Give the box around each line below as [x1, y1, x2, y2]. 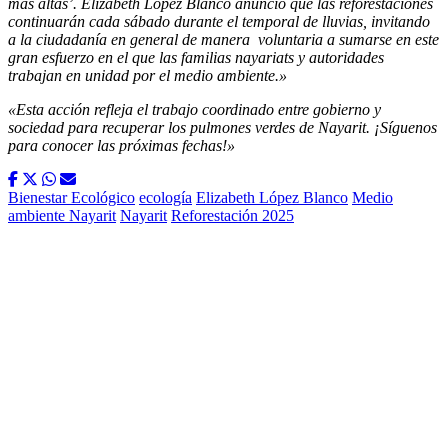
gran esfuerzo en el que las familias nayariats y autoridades [8, 49, 384, 67]
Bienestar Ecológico [8, 189, 135, 207]
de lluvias [299, 13, 363, 31]
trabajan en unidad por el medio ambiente [8, 67, 275, 85]
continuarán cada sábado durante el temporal [8, 13, 299, 31]
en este [392, 31, 439, 49]
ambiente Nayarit [8, 207, 116, 225]
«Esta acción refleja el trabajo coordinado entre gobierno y [8, 101, 381, 119]
